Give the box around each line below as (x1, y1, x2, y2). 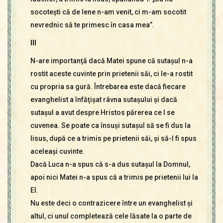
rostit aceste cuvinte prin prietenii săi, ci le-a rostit (30, 70, 193, 78)
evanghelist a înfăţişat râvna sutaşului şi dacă (30, 96, 177, 104)
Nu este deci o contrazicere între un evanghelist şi (30, 199, 193, 207)
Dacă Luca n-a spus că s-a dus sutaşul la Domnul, (30, 160, 190, 168)
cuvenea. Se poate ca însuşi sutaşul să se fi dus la (30, 121, 191, 129)
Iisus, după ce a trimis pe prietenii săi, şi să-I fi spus (30, 134, 197, 142)
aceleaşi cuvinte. (30, 147, 85, 155)
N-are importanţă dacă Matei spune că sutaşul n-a (30, 57, 193, 65)
